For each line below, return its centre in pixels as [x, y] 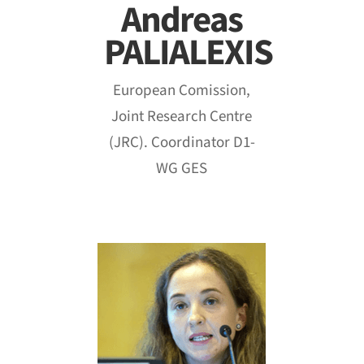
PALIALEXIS [188, 53]
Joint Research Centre [182, 116]
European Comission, [182, 90]
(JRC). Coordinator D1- [182, 142]
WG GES [182, 168]
